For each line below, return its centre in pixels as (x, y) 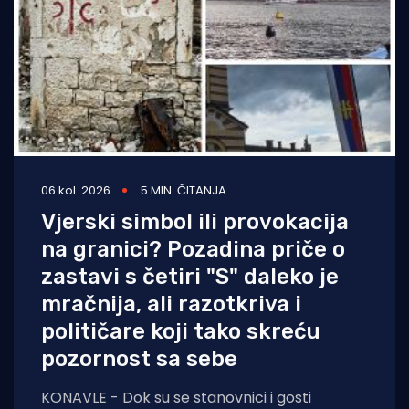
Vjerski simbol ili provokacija (195, 221)
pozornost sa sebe (139, 358)
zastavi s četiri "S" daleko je (190, 276)
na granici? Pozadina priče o (193, 249)
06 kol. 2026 (76, 190)
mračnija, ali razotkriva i (171, 304)
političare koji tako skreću (181, 331)
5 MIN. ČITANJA (184, 190)
